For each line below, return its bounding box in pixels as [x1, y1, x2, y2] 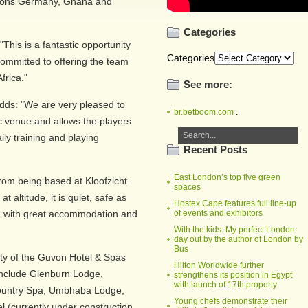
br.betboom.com [174, 107, 234, 117]
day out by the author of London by [174, 234, 303, 244]
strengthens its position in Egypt [174, 270, 292, 280]
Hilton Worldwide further [174, 261, 264, 270]
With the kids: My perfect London [174, 225, 295, 234]
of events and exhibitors [174, 208, 263, 218]
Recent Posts [184, 144, 247, 155]
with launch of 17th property [174, 280, 277, 289]
